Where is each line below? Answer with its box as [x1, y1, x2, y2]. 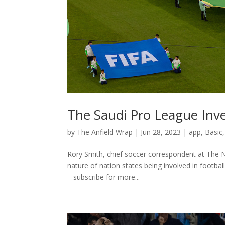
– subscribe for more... [67, 172, 140, 182]
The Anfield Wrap [77, 127, 133, 137]
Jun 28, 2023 [141, 127, 181, 137]
